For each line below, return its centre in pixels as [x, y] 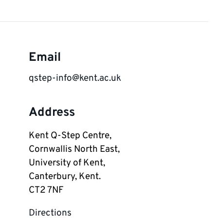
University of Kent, [67, 163]
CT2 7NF [46, 190]
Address [52, 113]
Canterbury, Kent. [65, 176]
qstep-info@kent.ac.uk [75, 79]
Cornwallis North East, [74, 149]
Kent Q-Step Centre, [70, 136]
